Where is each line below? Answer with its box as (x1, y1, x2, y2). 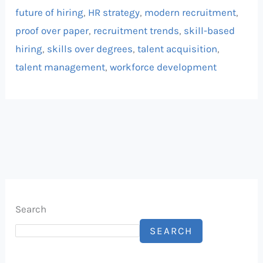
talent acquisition (137, 43, 218, 55)
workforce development (110, 61, 217, 73)
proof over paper (15, 25, 89, 37)
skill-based (184, 25, 235, 37)
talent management (15, 61, 106, 73)
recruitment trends (93, 25, 180, 37)
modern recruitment (144, 6, 237, 19)
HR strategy (88, 6, 140, 19)
